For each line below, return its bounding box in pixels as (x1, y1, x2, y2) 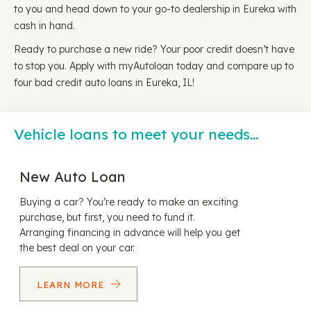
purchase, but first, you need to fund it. (19, 211, 195, 224)
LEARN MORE (36, 279, 108, 290)
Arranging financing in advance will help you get (19, 226, 240, 239)
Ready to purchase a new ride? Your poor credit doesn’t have (14, 43, 294, 56)
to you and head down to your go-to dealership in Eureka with (14, 3, 296, 15)
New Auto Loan (19, 168, 125, 185)
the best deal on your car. (19, 242, 135, 254)
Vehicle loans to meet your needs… (14, 125, 259, 143)
